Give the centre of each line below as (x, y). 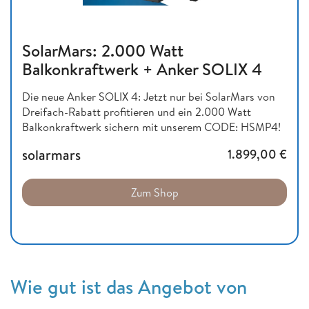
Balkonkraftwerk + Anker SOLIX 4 (142, 69)
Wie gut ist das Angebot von (129, 286)
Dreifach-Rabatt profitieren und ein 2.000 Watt (137, 111)
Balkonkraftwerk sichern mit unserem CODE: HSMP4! (151, 127)
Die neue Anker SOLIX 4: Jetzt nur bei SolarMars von (149, 96)
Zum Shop (154, 192)
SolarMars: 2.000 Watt (103, 50)
